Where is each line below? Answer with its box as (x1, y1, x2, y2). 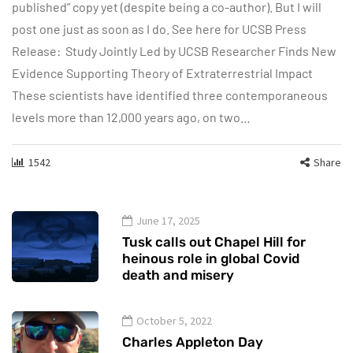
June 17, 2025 (136, 214, 200, 229)
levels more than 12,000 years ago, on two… (12, 110, 251, 125)
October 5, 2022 (136, 314, 212, 329)
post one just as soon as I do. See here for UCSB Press (12, 21, 307, 37)
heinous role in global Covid (122, 251, 299, 267)
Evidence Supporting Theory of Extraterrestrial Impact (12, 65, 315, 81)
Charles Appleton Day (122, 334, 263, 351)
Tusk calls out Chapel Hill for (122, 234, 306, 251)
